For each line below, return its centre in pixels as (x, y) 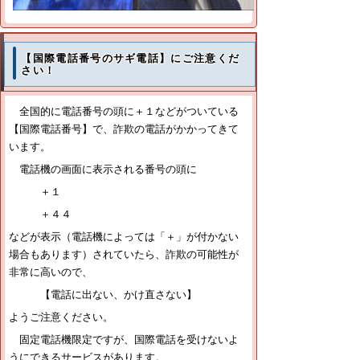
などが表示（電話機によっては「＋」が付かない (124, 237)
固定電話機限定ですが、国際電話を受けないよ (124, 340)
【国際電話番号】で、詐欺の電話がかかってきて (124, 129)
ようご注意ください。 (61, 317)
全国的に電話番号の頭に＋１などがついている (124, 112)
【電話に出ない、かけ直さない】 (103, 295)
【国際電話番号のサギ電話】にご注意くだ (131, 59)
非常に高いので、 (51, 272)
